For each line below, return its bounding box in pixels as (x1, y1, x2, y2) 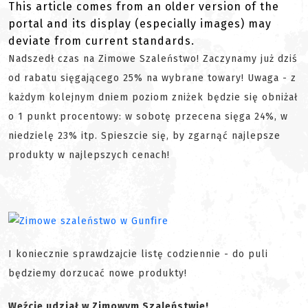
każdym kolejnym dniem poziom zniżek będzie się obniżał (8, 91, 298, 103)
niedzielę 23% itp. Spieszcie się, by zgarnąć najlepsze (8, 130, 280, 142)
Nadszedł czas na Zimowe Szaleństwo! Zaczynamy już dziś (8, 53, 298, 65)
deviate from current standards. (8, 34, 195, 47)
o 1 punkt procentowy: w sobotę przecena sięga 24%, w (8, 111, 288, 122)
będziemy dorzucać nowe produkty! (8, 267, 187, 279)
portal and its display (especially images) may (8, 17, 272, 30)
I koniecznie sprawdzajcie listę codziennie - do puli (8, 248, 268, 260)
